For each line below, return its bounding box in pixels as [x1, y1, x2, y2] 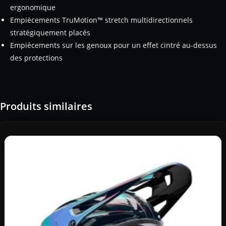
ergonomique [10, 2, 55, 12]
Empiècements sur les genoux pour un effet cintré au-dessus [10, 40, 217, 50]
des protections [10, 52, 63, 63]
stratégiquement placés [10, 27, 90, 37]
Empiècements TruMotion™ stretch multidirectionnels [10, 15, 193, 25]
